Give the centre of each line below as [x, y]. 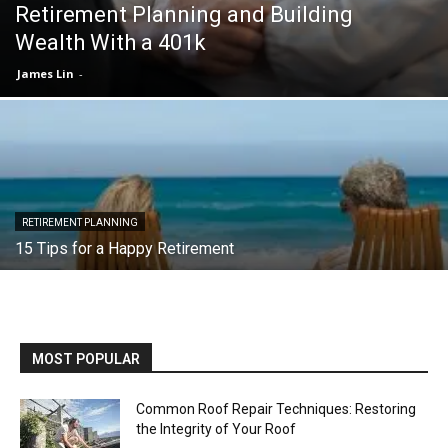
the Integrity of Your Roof [216, 428]
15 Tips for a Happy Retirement [124, 248]
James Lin [45, 73]
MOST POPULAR [86, 358]
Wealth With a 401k [110, 42]
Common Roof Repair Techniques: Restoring [276, 408]
